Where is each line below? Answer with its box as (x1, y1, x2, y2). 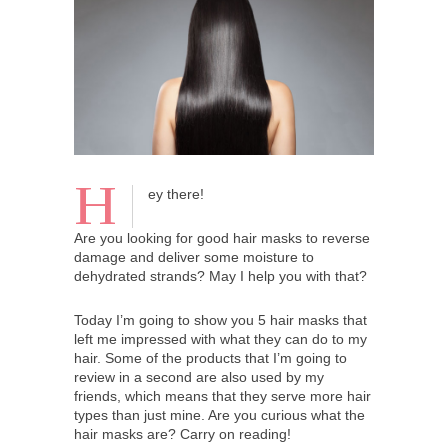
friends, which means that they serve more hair (74, 387, 371, 404)
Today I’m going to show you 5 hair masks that (74, 311, 367, 328)
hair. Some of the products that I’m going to (74, 349, 347, 366)
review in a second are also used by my (74, 368, 324, 385)
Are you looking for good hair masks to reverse (74, 229, 370, 246)
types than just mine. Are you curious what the (74, 406, 365, 423)
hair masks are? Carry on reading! (74, 425, 291, 442)
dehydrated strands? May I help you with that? (74, 267, 367, 284)
